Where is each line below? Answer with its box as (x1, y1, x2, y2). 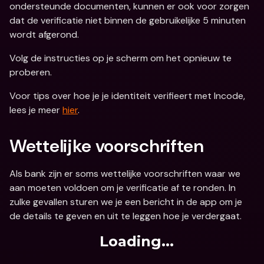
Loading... (100, 233, 174, 250)
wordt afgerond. (9, 28, 79, 41)
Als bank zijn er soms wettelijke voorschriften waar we (9, 167, 240, 180)
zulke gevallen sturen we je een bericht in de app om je (9, 196, 242, 208)
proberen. (9, 66, 52, 78)
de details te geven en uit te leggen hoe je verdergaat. (9, 210, 242, 222)
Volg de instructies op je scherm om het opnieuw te (9, 52, 232, 64)
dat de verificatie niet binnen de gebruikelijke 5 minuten (9, 14, 246, 27)
